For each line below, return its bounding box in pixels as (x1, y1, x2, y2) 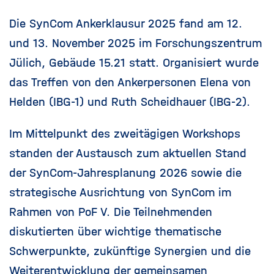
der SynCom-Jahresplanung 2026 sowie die (9, 165, 242, 180)
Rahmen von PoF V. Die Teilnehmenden (9, 204, 212, 219)
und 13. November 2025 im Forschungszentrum (9, 35, 262, 50)
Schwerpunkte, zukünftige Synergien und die (9, 243, 251, 258)
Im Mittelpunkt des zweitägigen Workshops (9, 126, 240, 141)
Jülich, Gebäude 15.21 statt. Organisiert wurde (9, 55, 259, 70)
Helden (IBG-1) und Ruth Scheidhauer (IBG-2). (9, 94, 250, 109)
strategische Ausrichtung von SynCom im (9, 185, 231, 199)
